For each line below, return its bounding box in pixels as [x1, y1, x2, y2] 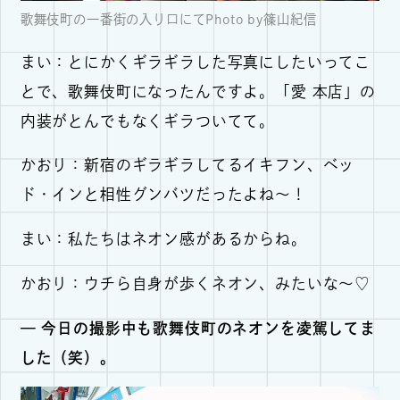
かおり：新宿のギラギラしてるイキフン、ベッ [20, 157, 355, 173]
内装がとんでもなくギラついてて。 [20, 112, 276, 129]
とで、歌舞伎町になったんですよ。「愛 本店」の [20, 83, 376, 99]
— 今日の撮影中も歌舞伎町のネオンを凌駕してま [20, 320, 376, 336]
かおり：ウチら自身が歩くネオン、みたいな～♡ [20, 275, 371, 291]
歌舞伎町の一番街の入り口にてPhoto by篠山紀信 [20, 12, 317, 26]
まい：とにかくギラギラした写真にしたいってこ [20, 54, 371, 70]
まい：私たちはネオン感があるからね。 [20, 231, 307, 247]
